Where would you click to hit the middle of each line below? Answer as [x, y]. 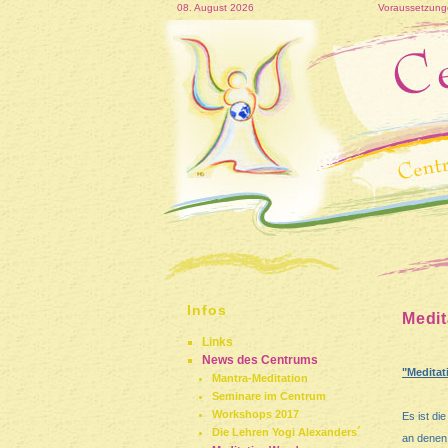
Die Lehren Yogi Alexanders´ [286, 432]
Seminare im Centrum [269, 396]
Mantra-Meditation [260, 378]
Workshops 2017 [255, 414]
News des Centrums [260, 360]
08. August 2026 [215, 7]
